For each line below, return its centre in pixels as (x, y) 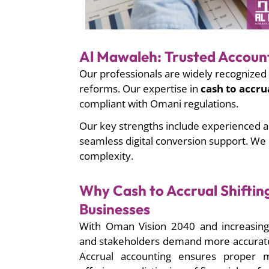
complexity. (106, 156)
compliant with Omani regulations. (159, 104)
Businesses (115, 209)
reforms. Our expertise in (140, 89)
